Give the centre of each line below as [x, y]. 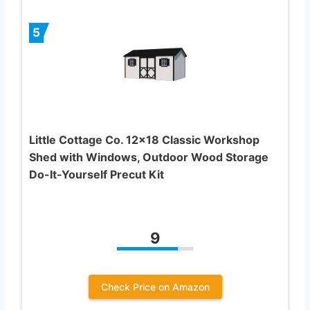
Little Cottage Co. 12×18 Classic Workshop [144, 140]
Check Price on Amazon [155, 287]
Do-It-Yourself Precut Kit [97, 175]
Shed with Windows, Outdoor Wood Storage [149, 157]
